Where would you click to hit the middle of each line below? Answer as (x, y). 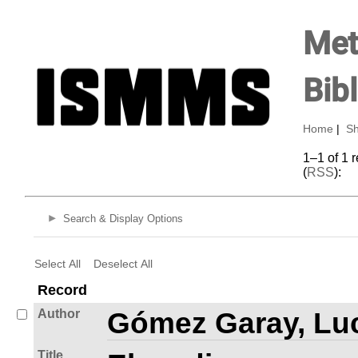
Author (59, 313)
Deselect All (123, 263)
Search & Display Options (123, 219)
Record (62, 290)
